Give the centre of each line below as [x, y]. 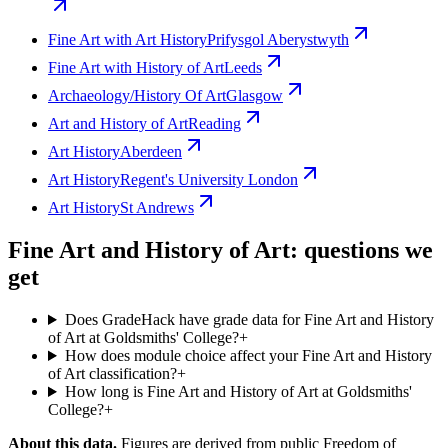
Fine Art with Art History [127, 40]
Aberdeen [151, 152]
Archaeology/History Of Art [137, 96]
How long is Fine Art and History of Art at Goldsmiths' [238, 392]
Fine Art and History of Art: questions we [220, 250]
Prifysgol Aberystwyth [278, 40]
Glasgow [254, 96]
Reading [214, 124]
